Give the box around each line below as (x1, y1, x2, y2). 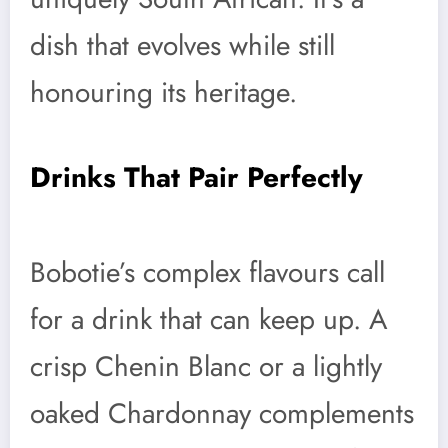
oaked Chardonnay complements (30, 392, 414, 434)
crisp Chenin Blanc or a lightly (30, 345, 382, 387)
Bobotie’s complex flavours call (30, 251, 385, 293)
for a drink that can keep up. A (30, 298, 387, 340)
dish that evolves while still (30, 24, 335, 66)
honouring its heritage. (30, 71, 297, 113)
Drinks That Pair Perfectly (30, 157, 363, 199)
